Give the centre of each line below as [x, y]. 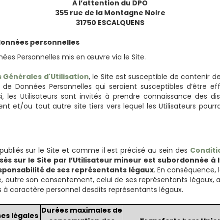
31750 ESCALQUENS [110, 23]
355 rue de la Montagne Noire [110, 13]
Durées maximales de [82, 210]
